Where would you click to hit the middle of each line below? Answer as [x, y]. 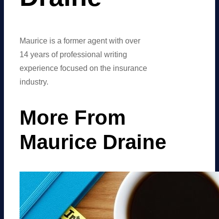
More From [73, 118]
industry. [34, 82]
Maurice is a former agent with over [80, 41]
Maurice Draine [93, 142]
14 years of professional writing [74, 54]
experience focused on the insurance [84, 68]
